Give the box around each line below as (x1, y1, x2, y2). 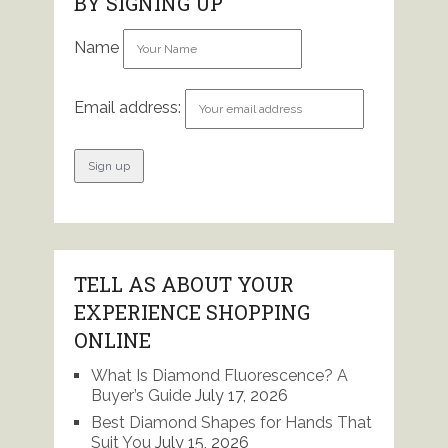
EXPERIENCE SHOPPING (73, 299, 310, 326)
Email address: (73, 98, 185, 118)
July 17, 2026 (194, 386, 288, 406)
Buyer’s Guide (90, 386, 191, 406)
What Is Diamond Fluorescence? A (90, 366, 348, 386)
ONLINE (73, 327, 151, 354)
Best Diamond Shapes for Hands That (90, 413, 372, 433)
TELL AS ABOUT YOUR (73, 271, 294, 298)
